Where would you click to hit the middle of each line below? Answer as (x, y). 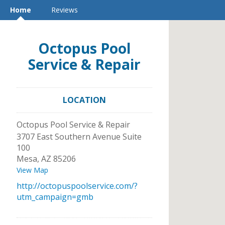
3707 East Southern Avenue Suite (79, 137)
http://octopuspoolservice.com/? (77, 186)
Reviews (65, 10)
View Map (32, 170)
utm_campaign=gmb (55, 197)
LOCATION (84, 100)
